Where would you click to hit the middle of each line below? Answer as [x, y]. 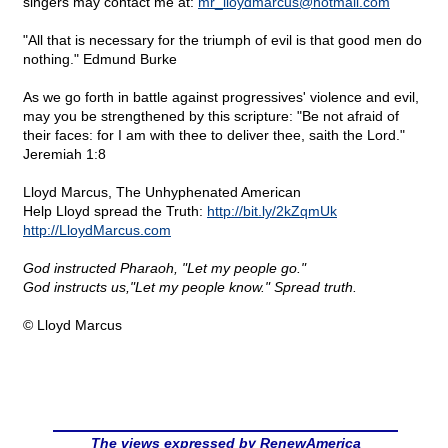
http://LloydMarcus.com [97, 230]
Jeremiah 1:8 [64, 154]
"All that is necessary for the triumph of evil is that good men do [222, 40]
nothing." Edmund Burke [100, 59]
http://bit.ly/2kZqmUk [272, 211]
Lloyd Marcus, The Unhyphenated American [162, 192]
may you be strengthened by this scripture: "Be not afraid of [211, 116]
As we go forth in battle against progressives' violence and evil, [221, 97]
